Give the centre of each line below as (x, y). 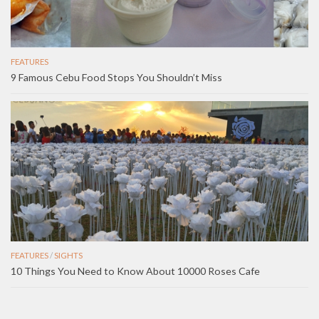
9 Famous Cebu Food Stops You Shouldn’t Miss (116, 77)
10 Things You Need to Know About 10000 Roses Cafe (135, 271)
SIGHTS (68, 255)
